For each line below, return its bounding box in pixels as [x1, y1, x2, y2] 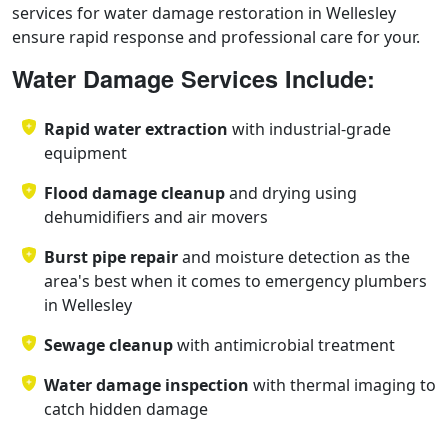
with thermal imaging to [249, 373, 436, 396]
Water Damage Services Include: [12, 61, 375, 95]
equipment [44, 141, 127, 164]
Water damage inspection [44, 373, 249, 396]
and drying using [225, 181, 357, 204]
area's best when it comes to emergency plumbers [44, 269, 427, 292]
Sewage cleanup [44, 333, 173, 356]
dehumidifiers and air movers [44, 205, 268, 228]
